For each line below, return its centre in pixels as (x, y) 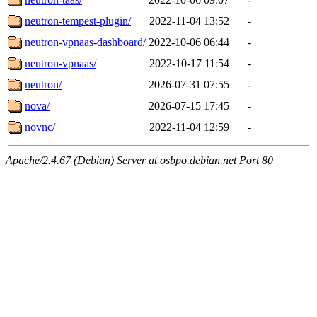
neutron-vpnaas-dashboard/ (85, 42)
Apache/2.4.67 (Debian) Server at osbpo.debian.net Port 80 (139, 160)
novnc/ (40, 127)
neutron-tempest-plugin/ (78, 21)
